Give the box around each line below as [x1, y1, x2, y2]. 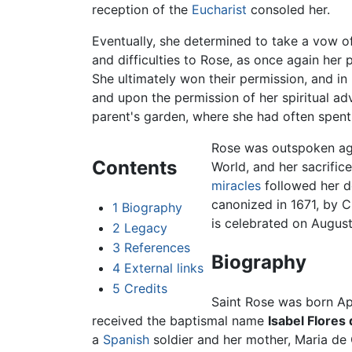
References [123, 240, 190, 256]
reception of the [92, 2, 192, 18]
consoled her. [247, 2, 330, 18]
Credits [123, 280, 167, 296]
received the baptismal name [92, 313, 268, 329]
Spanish [103, 332, 149, 348]
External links [123, 260, 203, 277]
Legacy [123, 219, 167, 236]
